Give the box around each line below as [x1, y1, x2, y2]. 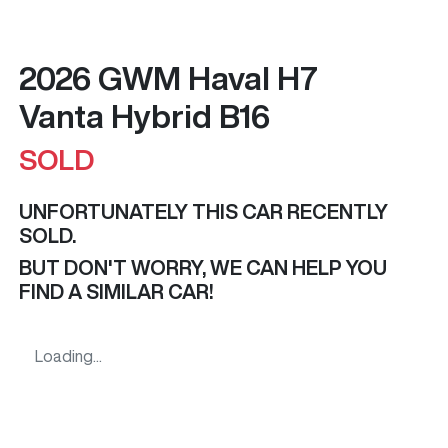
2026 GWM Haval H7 [19, 62, 318, 95]
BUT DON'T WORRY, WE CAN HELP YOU [19, 257, 387, 279]
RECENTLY [283, 201, 388, 223]
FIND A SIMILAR [19, 281, 168, 303]
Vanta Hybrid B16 [19, 100, 270, 133]
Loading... [35, 348, 102, 365]
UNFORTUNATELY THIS [19, 201, 242, 223]
